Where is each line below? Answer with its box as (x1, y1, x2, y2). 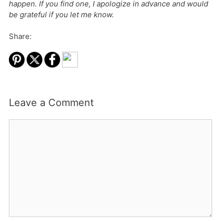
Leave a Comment (9, 96, 94, 109)
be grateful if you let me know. (9, 10, 114, 20)
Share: (9, 32, 32, 41)
